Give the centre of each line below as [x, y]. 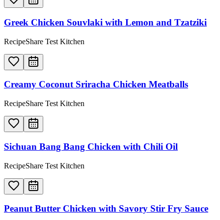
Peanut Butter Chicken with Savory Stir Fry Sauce [106, 209]
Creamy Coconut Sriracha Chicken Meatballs [96, 84]
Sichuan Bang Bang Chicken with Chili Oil [91, 146]
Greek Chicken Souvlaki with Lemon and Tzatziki [105, 23]
